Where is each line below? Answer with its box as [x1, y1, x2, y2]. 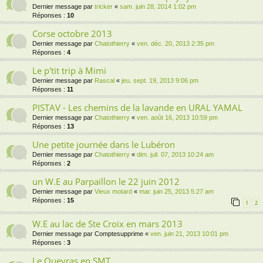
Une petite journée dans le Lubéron [32, 139, 175, 151]
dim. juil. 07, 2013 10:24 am [137, 151, 214, 159]
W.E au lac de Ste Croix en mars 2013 [32, 218, 183, 230]
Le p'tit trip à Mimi [32, 65, 106, 77]
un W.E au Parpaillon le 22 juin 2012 [32, 176, 180, 188]
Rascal [95, 77, 114, 85]
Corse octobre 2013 [32, 28, 112, 40]
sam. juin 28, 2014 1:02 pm [120, 3, 196, 11]
